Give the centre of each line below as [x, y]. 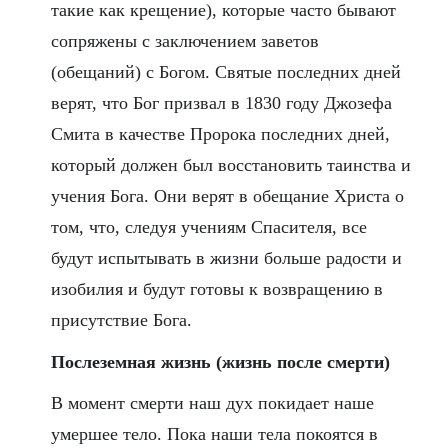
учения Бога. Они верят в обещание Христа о [227, 196]
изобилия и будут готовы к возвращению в [216, 289]
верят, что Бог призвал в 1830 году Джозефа [221, 103]
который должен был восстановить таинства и [230, 165]
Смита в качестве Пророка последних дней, [220, 134]
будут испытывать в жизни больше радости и [226, 258]
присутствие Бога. [121, 320]
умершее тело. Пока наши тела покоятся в [214, 434]
